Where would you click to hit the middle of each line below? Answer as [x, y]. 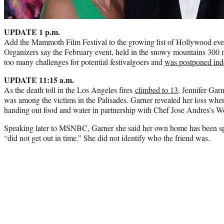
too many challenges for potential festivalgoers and [84, 62]
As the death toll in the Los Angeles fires [69, 90]
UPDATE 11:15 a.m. [39, 80]
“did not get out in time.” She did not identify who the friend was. [107, 138]
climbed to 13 [156, 90]
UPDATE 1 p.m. [32, 32]
